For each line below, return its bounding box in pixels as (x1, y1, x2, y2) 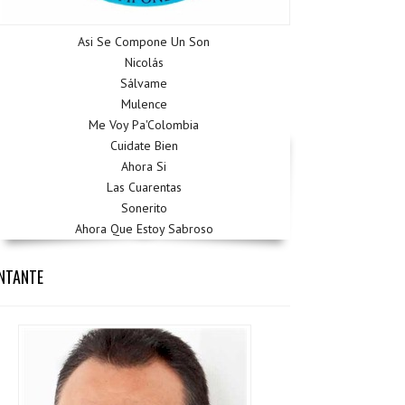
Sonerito (120, 200, 167, 217)
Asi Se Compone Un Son (78, 33, 211, 51)
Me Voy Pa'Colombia (89, 117, 200, 134)
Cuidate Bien (109, 137, 178, 155)
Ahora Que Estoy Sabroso (74, 221, 213, 238)
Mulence (120, 96, 167, 113)
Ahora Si (121, 158, 167, 175)
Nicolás (124, 54, 164, 71)
